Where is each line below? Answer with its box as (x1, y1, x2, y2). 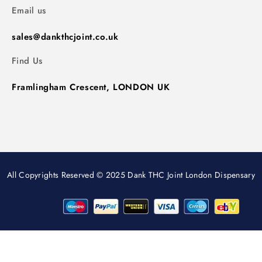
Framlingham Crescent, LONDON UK (12, 81, 170, 94)
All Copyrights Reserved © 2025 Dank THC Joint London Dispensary (7, 169, 255, 181)
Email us (12, 4, 46, 17)
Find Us (12, 54, 43, 68)
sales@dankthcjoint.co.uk (12, 30, 119, 44)
